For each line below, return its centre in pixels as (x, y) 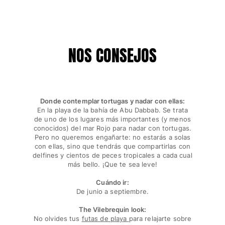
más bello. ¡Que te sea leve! (113, 164)
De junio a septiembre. (113, 192)
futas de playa (105, 219)
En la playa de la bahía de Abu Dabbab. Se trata (113, 110)
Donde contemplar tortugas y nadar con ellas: (113, 101)
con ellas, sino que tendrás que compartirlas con (113, 146)
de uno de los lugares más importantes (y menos (113, 119)
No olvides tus (58, 219)
